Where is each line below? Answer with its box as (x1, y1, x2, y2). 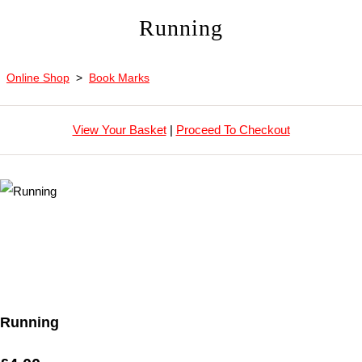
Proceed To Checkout (175, 123, 290, 137)
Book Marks (89, 71, 149, 84)
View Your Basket (72, 123, 166, 137)
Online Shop (6, 71, 69, 84)
